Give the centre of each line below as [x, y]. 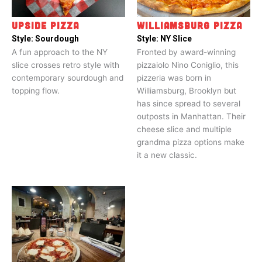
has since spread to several [189, 103]
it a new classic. [167, 155]
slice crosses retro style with [65, 65]
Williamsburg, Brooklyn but [187, 90]
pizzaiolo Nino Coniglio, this [188, 65]
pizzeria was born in [174, 77]
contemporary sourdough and [68, 77]
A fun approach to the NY [60, 52]
